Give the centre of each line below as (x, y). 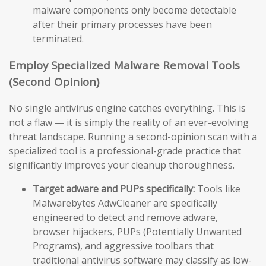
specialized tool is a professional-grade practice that (125, 151)
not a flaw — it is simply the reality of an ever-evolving (129, 123)
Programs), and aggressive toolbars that (123, 246)
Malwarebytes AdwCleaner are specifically (125, 203)
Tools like (218, 189)
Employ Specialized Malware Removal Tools (124, 65)
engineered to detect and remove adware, (125, 218)
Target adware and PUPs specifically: (114, 189)
